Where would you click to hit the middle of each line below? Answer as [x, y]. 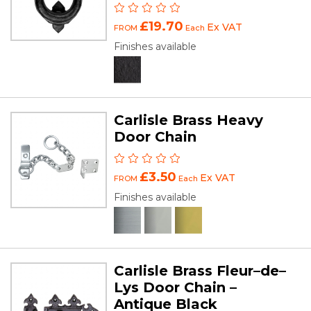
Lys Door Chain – [176, 287]
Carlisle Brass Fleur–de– [200, 270]
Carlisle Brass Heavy [189, 120]
